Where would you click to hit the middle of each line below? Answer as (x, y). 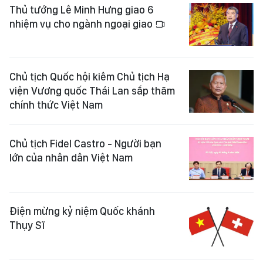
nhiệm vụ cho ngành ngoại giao (82, 23)
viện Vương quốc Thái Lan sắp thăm (92, 91)
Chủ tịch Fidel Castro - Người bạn (85, 144)
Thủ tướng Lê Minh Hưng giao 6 (81, 9)
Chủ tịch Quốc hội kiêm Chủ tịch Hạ (90, 77)
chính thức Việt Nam (56, 105)
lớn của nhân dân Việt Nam (71, 158)
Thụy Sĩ (27, 225)
